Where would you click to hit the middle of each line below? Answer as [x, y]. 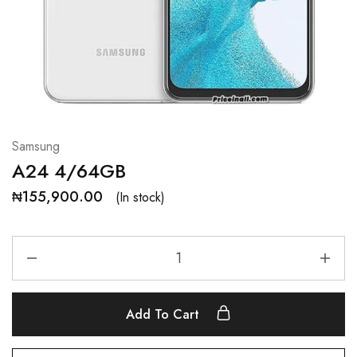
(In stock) [140, 197]
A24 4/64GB [69, 171]
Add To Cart [165, 314]
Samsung [36, 146]
